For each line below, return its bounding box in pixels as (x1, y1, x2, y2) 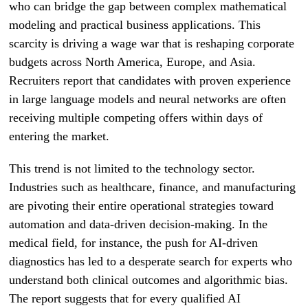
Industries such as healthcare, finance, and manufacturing (9, 180, 296, 194)
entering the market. (9, 129, 110, 143)
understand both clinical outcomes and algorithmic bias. (9, 273, 289, 287)
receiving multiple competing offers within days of (9, 111, 263, 124)
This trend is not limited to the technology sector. (9, 162, 256, 175)
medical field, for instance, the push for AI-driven (9, 236, 258, 250)
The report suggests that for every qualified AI (9, 291, 241, 305)
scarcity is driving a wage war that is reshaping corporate (9, 36, 295, 50)
